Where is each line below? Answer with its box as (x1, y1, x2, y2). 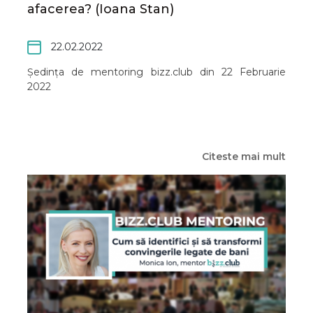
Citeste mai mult (202, 150, 286, 163)
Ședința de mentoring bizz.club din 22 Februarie (27, 66, 286, 79)
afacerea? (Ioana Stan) (27, 1, 174, 17)
